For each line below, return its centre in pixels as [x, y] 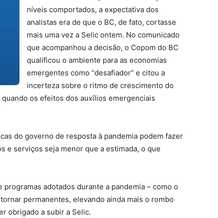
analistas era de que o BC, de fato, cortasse [101, 22]
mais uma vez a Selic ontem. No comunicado [103, 35]
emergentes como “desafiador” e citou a [96, 73]
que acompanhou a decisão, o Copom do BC [103, 47]
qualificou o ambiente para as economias [97, 60]
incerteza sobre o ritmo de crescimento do [100, 85]
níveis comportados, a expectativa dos [93, 9]
